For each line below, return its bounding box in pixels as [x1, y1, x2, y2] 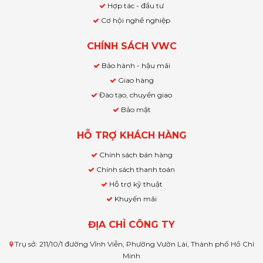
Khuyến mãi [114, 194, 157, 204]
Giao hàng [117, 76, 154, 85]
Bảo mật [120, 105, 151, 114]
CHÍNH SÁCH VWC [86, 41, 177, 52]
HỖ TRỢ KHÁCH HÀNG [76, 130, 187, 141]
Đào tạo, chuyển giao [99, 90, 172, 100]
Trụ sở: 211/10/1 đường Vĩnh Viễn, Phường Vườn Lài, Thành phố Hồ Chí [12, 240, 254, 249]
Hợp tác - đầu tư [107, 1, 164, 11]
